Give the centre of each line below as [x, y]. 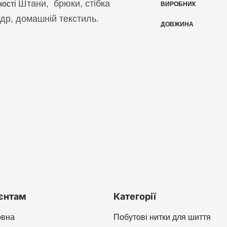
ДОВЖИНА [177, 24]
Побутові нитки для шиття [162, 217]
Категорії [135, 197]
